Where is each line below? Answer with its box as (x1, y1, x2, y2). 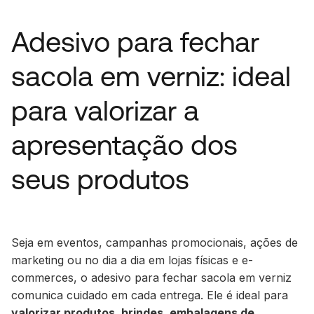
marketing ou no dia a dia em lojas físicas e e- (11, 252, 253, 267)
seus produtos (11, 163, 189, 195)
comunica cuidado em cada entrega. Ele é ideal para (11, 287, 288, 302)
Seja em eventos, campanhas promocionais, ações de (11, 235, 298, 250)
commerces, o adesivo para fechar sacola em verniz (11, 270, 292, 285)
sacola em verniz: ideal (11, 60, 291, 92)
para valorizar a (11, 94, 199, 126)
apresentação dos (11, 128, 238, 161)
